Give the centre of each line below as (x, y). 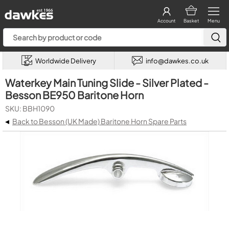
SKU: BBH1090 (30, 108)
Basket (191, 21)
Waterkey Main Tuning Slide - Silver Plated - (107, 83)
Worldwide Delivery (65, 61)
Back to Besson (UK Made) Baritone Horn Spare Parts (99, 121)
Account (166, 21)
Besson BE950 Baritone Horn (74, 95)
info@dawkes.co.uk (177, 61)
